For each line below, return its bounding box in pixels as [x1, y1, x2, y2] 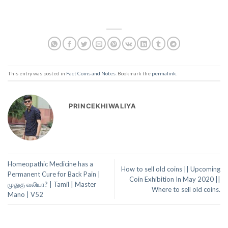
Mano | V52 [8, 190, 43, 198]
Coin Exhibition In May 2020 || [129, 175, 220, 183]
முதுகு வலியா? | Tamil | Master [8, 180, 96, 188]
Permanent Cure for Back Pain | [8, 169, 100, 178]
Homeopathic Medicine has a [8, 159, 93, 168]
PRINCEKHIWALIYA [69, 101, 136, 110]
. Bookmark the [116, 70, 152, 76]
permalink [152, 70, 176, 76]
